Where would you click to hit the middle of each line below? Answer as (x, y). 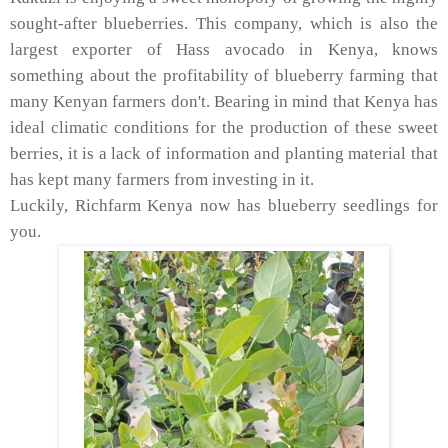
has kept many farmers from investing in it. (162, 179)
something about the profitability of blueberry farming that (224, 75)
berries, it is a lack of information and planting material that (224, 153)
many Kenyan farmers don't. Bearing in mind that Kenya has (224, 101)
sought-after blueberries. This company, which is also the (224, 23)
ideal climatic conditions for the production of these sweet (224, 127)
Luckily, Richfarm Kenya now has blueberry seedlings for (224, 205)
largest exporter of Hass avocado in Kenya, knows (224, 49)
